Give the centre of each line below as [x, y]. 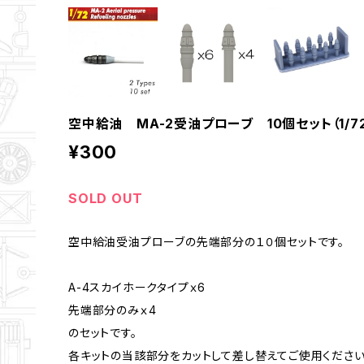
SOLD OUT [106, 199]
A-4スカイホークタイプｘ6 [137, 288]
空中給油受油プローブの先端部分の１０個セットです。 [206, 242]
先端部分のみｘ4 [113, 310]
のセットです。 [103, 333]
